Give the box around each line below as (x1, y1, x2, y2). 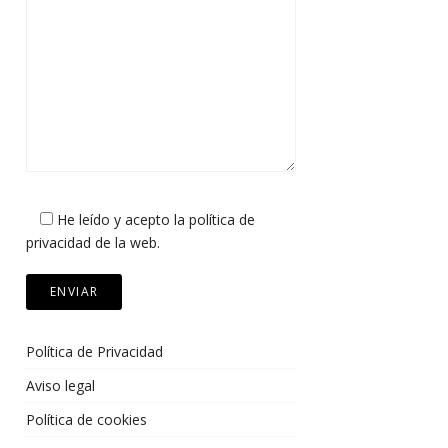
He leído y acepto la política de (53, 209, 255, 229)
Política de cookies (26, 409, 147, 429)
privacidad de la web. (26, 232, 160, 252)
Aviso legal (26, 375, 95, 395)
